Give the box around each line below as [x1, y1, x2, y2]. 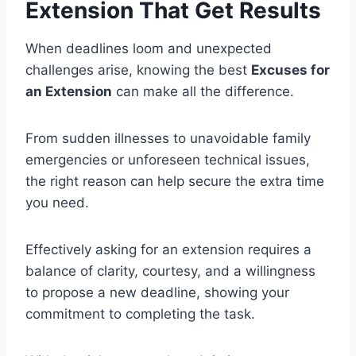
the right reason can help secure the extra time [25, 173, 324, 190]
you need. [25, 195, 89, 211]
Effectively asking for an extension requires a [25, 242, 311, 258]
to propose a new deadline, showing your [25, 284, 289, 301]
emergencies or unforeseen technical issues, [25, 152, 310, 168]
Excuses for [251, 62, 330, 79]
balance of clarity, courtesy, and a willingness [25, 263, 315, 280]
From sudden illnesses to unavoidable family [25, 130, 311, 147]
